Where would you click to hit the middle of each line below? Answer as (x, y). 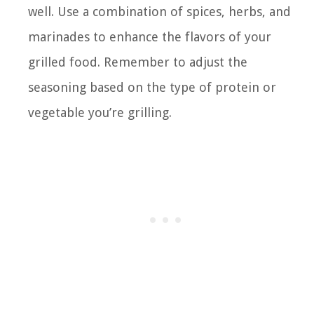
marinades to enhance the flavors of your (150, 36)
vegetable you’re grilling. (100, 112)
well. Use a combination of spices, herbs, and (159, 11)
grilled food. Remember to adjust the (138, 62)
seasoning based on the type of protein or (152, 87)
